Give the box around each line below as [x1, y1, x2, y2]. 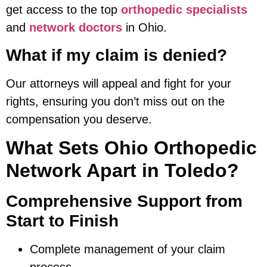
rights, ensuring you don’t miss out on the [6, 94, 225, 108]
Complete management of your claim [30, 242, 225, 256]
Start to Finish [6, 211, 119, 230]
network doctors [29, 21, 122, 35]
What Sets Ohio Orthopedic [6, 136, 257, 159]
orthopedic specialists [121, 3, 247, 17]
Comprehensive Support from [6, 191, 243, 210]
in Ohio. [122, 21, 167, 35]
